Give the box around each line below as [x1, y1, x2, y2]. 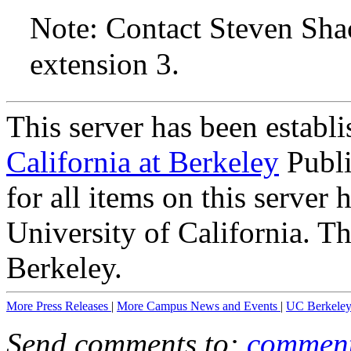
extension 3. [30, 46, 179, 81]
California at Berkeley [6, 144, 279, 179]
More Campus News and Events [117, 299, 280, 313]
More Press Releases [6, 299, 111, 313]
